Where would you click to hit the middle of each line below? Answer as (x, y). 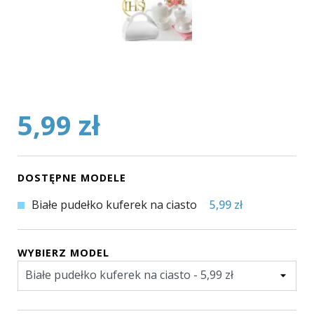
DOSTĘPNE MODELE (72, 177)
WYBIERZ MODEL (64, 252)
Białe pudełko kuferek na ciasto (115, 204)
